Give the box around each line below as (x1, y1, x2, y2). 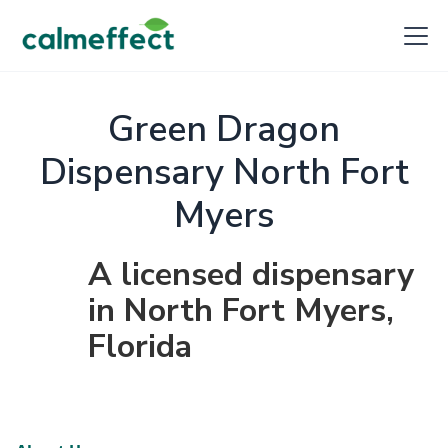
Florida (88, 325, 192, 368)
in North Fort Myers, (88, 289, 394, 332)
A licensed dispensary (88, 253, 414, 296)
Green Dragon (108, 105, 340, 154)
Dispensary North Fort (39, 148, 409, 197)
